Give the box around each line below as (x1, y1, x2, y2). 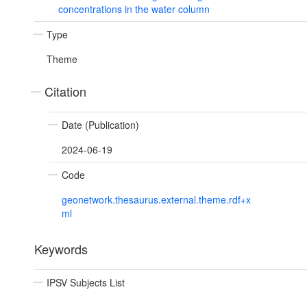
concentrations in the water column (58, 2, 210, 16)
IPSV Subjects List (47, 275, 125, 290)
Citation (45, 82, 86, 101)
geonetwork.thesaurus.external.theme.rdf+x (62, 193, 251, 207)
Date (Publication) (62, 118, 139, 132)
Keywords (34, 240, 88, 258)
